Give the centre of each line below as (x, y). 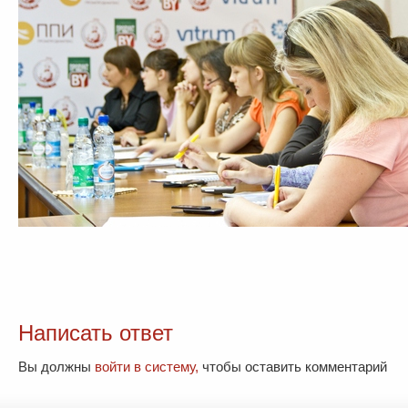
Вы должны (56, 367)
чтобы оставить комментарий (293, 367)
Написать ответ (96, 333)
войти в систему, (147, 367)
